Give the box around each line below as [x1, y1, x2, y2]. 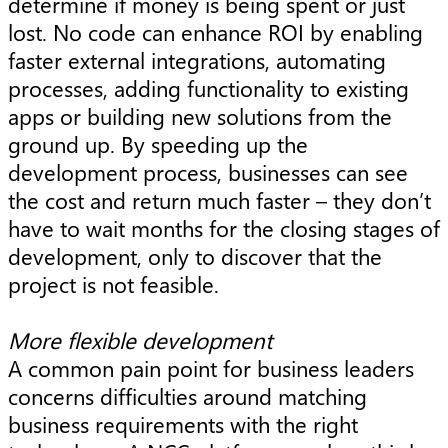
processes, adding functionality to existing [8, 72, 409, 103]
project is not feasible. [8, 268, 219, 299]
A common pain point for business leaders [8, 353, 414, 384]
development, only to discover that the [8, 240, 382, 271]
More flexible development [8, 325, 273, 356]
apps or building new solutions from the [8, 100, 392, 131]
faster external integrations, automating [8, 44, 386, 75]
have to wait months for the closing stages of [8, 212, 440, 243]
